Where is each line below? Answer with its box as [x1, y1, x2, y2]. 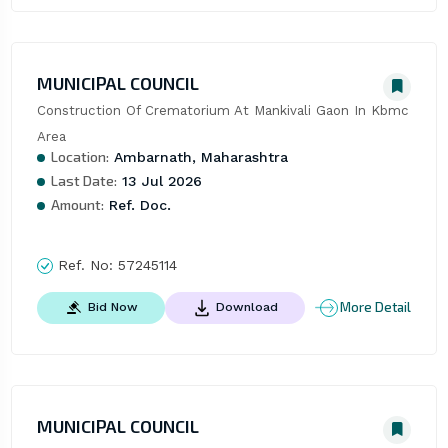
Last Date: [50, 171, 117, 189]
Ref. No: [52, 256, 118, 273]
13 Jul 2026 [116, 172, 202, 189]
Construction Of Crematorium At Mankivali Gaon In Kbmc [36, 102, 409, 118]
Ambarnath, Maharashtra [108, 148, 288, 165]
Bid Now [87, 299, 138, 314]
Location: [50, 147, 109, 165]
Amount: [50, 195, 104, 213]
